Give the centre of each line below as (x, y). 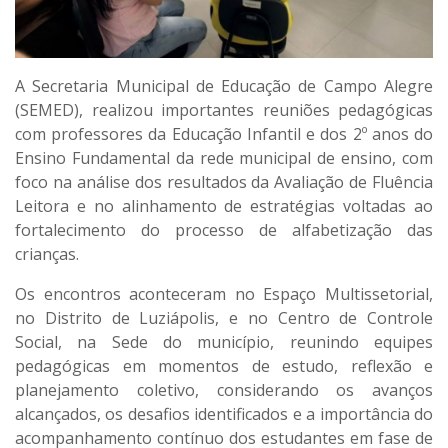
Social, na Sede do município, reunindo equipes (224, 342)
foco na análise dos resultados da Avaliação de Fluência (224, 182)
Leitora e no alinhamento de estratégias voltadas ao (224, 206)
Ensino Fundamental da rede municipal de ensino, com (224, 158)
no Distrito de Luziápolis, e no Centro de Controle (224, 318)
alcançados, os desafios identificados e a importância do (224, 414)
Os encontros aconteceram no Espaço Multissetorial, (224, 294)
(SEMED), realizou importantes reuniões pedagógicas (224, 110)
